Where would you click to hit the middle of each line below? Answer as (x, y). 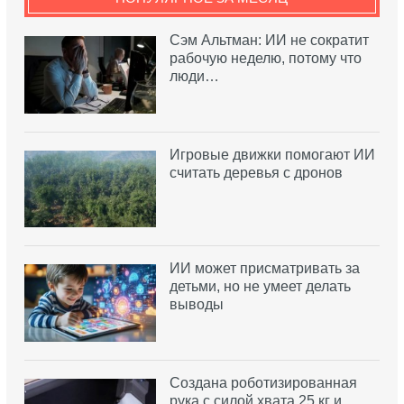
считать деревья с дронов (256, 172)
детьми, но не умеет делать (260, 287)
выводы (196, 305)
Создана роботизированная (263, 383)
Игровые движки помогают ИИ (272, 154)
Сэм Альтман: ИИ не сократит (269, 41)
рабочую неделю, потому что (265, 59)
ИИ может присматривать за (264, 269)
